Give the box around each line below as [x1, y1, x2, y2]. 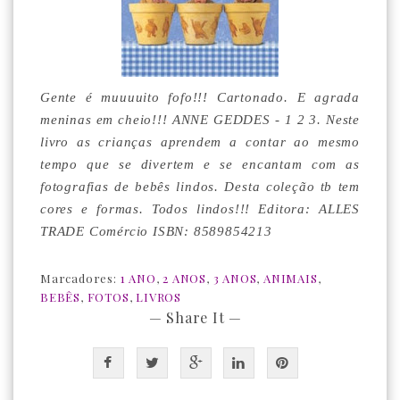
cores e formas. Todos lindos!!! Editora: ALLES [40, 202, 360, 216]
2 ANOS [162, 271, 207, 286]
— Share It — [148, 308, 243, 327]
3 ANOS [212, 271, 257, 286]
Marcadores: [40, 271, 121, 286]
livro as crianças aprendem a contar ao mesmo [40, 135, 360, 149]
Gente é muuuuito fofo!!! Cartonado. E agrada [40, 90, 360, 104]
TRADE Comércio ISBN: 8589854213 [40, 224, 272, 238]
